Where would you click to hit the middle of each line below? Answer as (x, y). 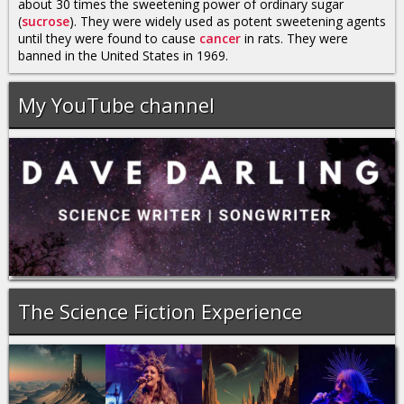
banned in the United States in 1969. (123, 55)
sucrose (46, 21)
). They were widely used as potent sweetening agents (228, 21)
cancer (220, 38)
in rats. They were (294, 38)
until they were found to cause (109, 38)
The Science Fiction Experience (160, 312)
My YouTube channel (116, 104)
